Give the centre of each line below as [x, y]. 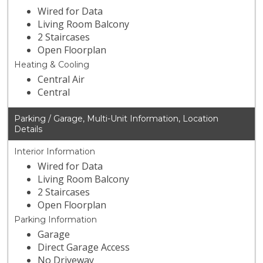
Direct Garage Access [84, 247]
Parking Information [56, 220]
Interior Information [55, 152]
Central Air [61, 80]
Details [28, 129]
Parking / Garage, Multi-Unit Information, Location [117, 119]
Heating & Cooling [52, 65]
